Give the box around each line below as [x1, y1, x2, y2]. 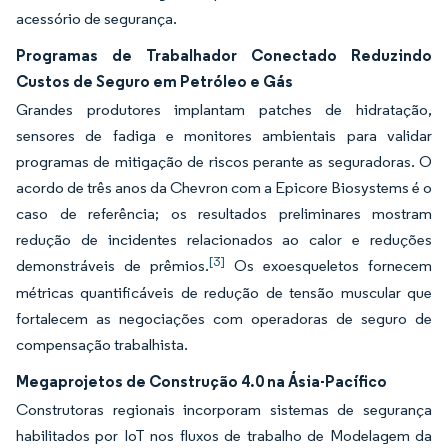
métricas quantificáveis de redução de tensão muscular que [16, 283, 432, 302]
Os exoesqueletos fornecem [225, 256, 432, 275]
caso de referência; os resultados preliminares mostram [16, 204, 432, 223]
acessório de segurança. [16, 9, 177, 28]
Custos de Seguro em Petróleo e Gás [16, 71, 293, 91]
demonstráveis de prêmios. [16, 256, 209, 275]
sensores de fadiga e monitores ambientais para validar [16, 126, 432, 145]
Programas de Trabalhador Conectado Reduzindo [16, 45, 432, 65]
